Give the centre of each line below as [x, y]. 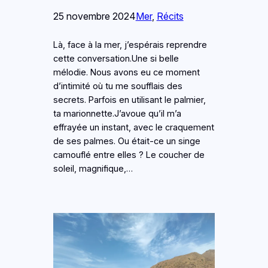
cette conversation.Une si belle [116, 58]
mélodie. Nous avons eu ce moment [126, 72]
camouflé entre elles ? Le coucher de [129, 155]
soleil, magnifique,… [93, 168]
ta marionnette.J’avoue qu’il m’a [117, 113]
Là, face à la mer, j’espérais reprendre [130, 45]
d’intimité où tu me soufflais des [118, 86]
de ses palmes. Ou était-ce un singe [127, 141]
